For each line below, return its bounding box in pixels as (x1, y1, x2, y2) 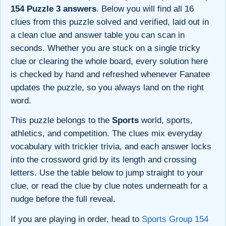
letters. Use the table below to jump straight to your (11, 168, 203, 178)
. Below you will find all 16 (96, 4, 194, 14)
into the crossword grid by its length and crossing (11, 155, 196, 165)
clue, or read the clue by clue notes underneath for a (11, 181, 207, 191)
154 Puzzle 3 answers (11, 4, 96, 14)
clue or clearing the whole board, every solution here (11, 56, 208, 66)
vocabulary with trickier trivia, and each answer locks (11, 142, 211, 152)
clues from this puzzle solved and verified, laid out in (11, 17, 209, 27)
